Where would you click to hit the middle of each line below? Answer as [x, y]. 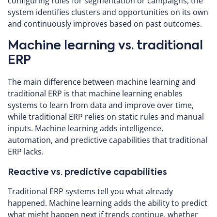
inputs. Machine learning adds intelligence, [85, 128]
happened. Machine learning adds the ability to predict [108, 203]
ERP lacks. [26, 152]
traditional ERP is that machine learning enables [95, 93]
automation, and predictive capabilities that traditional [108, 140]
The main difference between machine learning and [102, 82]
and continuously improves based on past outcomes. [105, 24]
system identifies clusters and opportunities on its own [108, 12]
